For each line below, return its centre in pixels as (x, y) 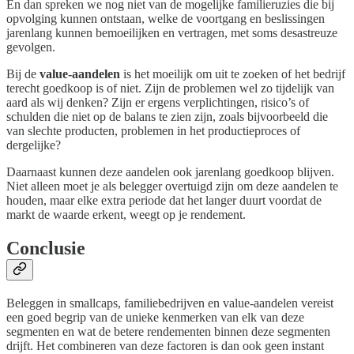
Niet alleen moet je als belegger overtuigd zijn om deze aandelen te (172, 186)
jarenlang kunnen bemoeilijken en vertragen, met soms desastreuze (172, 32)
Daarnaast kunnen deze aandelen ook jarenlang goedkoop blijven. (170, 171)
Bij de (23, 73)
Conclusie (46, 248)
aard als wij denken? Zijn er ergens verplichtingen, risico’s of (158, 102)
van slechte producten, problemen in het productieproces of (153, 130)
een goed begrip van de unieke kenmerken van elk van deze (155, 317)
